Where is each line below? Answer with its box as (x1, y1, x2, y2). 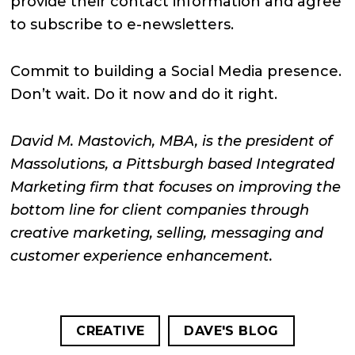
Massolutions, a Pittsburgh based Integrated (10, 155, 335, 173)
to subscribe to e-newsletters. (10, 15, 235, 33)
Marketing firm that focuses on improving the (10, 177, 342, 196)
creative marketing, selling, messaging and (10, 223, 324, 242)
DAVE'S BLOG (184, 323, 279, 338)
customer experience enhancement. (10, 246, 273, 265)
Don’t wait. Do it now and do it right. (10, 85, 278, 103)
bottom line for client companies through (10, 200, 310, 219)
